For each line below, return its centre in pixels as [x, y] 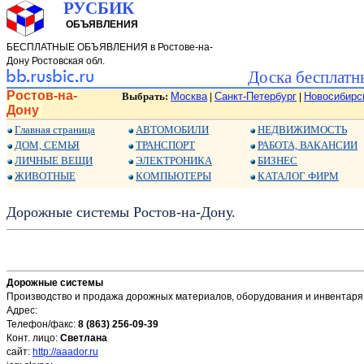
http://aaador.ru [65, 352]
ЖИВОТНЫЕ [45, 176]
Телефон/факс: [42, 325]
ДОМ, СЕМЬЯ [47, 145]
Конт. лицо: [33, 338]
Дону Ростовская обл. [56, 61]
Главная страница [55, 130]
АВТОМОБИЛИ [172, 130]
